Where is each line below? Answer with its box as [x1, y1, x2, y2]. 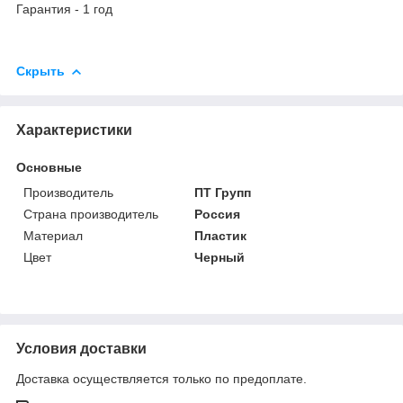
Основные [16, 159, 82, 175]
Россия [194, 206, 241, 221]
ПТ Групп [194, 184, 252, 200]
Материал [23, 228, 83, 243]
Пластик [194, 228, 247, 243]
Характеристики [16, 121, 132, 138]
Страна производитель [23, 206, 158, 221]
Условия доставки [16, 340, 147, 356]
